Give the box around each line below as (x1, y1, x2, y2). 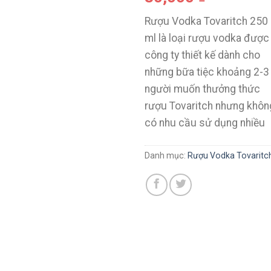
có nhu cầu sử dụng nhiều (145, 117, 265, 129)
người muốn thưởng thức (145, 83, 260, 96)
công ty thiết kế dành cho (145, 49, 260, 62)
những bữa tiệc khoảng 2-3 (145, 66, 269, 79)
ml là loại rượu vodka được (145, 32, 269, 45)
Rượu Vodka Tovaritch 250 (145, 15, 268, 28)
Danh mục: (145, 151, 188, 161)
